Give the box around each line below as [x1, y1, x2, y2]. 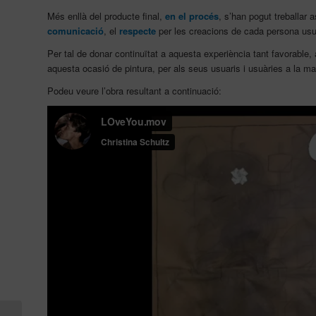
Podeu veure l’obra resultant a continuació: [47, 84, 221, 98]
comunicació [47, 24, 104, 38]
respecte [119, 24, 156, 38]
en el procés [165, 9, 219, 23]
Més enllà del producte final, [47, 9, 165, 23]
